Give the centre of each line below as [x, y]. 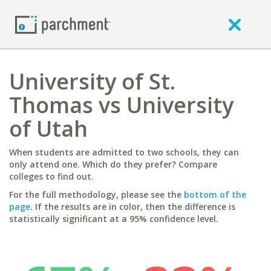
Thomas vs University [121, 105]
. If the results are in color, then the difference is [133, 207]
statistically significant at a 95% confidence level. [114, 219]
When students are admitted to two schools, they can [124, 152]
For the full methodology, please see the [96, 194]
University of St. [92, 81]
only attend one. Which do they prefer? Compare [113, 164]
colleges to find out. [51, 176]
